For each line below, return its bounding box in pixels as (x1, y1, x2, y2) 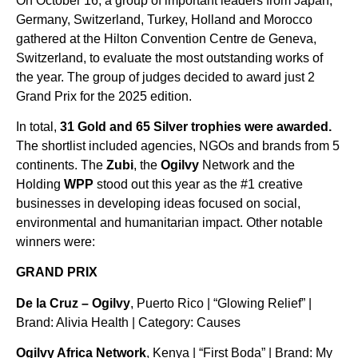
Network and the (199, 157, 295, 172)
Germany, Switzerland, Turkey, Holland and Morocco (16, 12, 312, 26)
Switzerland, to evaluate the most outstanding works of (16, 50, 323, 65)
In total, (16, 119, 60, 133)
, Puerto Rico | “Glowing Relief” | (130, 296, 312, 310)
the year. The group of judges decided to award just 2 (16, 70, 315, 84)
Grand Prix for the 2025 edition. (16, 89, 192, 103)
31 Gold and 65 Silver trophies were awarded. (60, 119, 332, 133)
